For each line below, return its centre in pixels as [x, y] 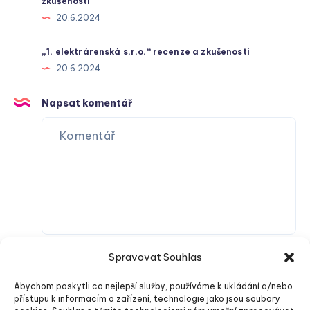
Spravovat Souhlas [155, 257]
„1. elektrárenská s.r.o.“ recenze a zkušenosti [146, 52]
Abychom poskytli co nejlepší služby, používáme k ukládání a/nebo [153, 286]
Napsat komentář [87, 103]
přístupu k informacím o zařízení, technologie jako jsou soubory [147, 299]
